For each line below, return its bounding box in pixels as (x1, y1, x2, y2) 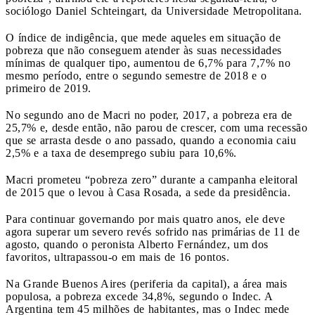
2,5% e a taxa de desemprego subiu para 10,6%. (6, 146, 237, 159)
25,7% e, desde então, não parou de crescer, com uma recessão (6, 121, 307, 134)
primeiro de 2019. (6, 82, 91, 94)
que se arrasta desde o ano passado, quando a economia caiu (6, 134, 296, 146)
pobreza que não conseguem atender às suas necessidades (6, 44, 282, 56)
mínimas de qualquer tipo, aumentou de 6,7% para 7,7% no (6, 56, 290, 69)
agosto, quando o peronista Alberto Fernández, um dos (6, 238, 269, 250)
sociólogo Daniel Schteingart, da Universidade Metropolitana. (6, 4, 302, 17)
